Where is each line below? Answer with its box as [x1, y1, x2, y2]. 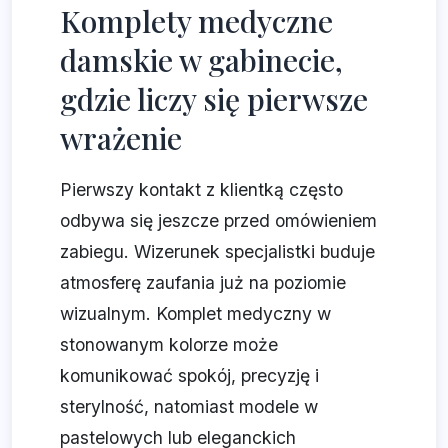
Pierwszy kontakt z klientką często [60, 179, 343, 201]
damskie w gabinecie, [60, 40, 343, 81]
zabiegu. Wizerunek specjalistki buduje [60, 241, 375, 263]
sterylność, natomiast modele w [60, 396, 318, 418]
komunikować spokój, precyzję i [60, 365, 319, 387]
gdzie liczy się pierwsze [60, 79, 368, 120]
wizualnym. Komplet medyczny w [60, 303, 331, 325]
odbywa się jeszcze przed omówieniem [60, 210, 377, 232]
